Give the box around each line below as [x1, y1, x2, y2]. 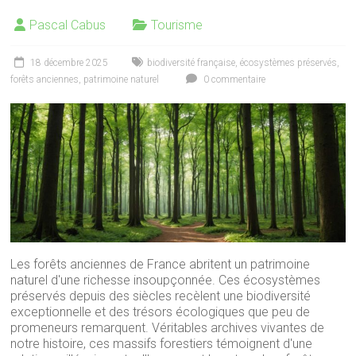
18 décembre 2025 [30, 57, 109, 68]
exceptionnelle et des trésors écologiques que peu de [10, 304, 311, 320]
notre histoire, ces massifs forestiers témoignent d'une [10, 336, 313, 352]
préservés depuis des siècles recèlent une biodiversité [10, 288, 311, 304]
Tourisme [151, 17, 203, 33]
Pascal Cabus [29, 17, 106, 33]
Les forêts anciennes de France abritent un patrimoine [10, 257, 311, 273]
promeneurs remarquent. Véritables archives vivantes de [10, 320, 325, 336]
